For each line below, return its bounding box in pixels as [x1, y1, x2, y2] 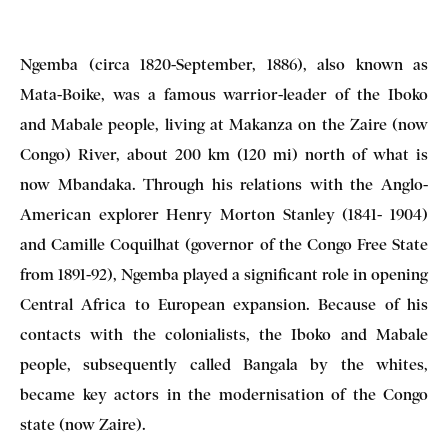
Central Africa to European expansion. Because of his [20, 295, 428, 315]
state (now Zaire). [20, 415, 146, 435]
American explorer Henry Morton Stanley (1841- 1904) [20, 205, 428, 225]
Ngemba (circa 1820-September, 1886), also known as [20, 55, 428, 75]
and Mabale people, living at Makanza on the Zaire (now [20, 115, 428, 135]
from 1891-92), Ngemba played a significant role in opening [20, 265, 428, 285]
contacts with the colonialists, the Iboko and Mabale [20, 325, 428, 345]
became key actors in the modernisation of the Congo [20, 385, 428, 405]
